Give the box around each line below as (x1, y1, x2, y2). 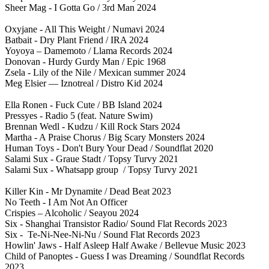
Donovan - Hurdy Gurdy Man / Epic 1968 (5, 56, 166, 67)
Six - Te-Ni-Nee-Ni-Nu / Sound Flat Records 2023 (5, 229, 200, 240)
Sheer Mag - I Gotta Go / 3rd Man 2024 (5, 2, 156, 13)
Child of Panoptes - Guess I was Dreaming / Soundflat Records (5, 250, 244, 261)
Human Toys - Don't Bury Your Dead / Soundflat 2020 (5, 142, 213, 153)
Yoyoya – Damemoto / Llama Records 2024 (5, 45, 172, 56)
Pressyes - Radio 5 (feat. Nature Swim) (5, 110, 153, 121)
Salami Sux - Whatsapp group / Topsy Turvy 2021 (5, 164, 198, 175)
